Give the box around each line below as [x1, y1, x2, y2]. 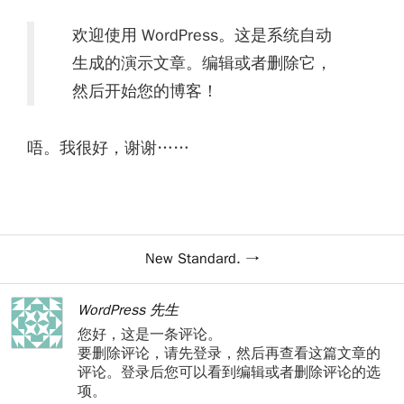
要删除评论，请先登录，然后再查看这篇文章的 [78, 344, 381, 363]
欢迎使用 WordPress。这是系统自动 [72, 25, 332, 45]
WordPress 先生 [78, 301, 179, 319]
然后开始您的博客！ [72, 81, 218, 101]
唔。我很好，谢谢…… [27, 138, 189, 158]
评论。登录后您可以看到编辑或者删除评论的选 [78, 363, 381, 381]
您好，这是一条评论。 [78, 326, 222, 344]
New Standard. [144, 250, 241, 268]
